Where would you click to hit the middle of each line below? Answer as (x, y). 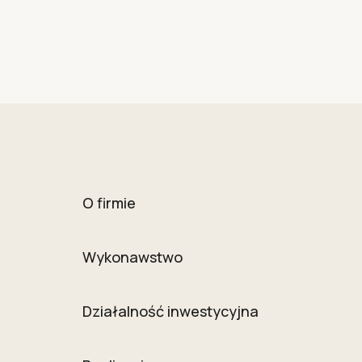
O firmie (109, 203)
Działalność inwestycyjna (170, 311)
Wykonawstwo (132, 257)
